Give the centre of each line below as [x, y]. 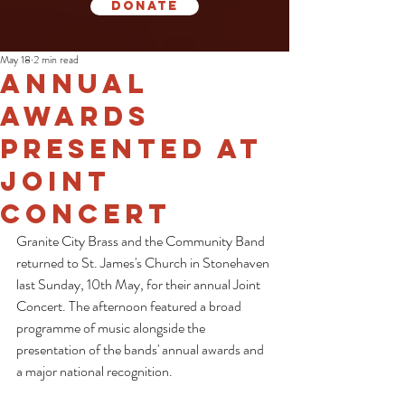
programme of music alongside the [112, 328]
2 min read [56, 60]
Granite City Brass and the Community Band [142, 241]
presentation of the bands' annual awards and [141, 349]
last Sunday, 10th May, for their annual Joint [140, 284]
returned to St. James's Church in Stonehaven [144, 263]
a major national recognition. [94, 371]
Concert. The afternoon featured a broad [130, 306]
